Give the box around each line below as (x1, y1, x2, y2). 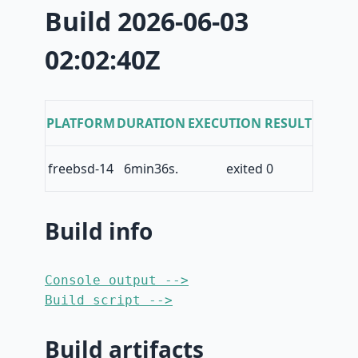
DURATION (117, 114, 185, 133)
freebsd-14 (48, 160, 113, 178)
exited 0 (225, 160, 273, 178)
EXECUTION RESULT (187, 114, 312, 133)
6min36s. (124, 160, 178, 178)
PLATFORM (46, 114, 115, 133)
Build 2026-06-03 (45, 3, 249, 38)
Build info (45, 216, 153, 247)
